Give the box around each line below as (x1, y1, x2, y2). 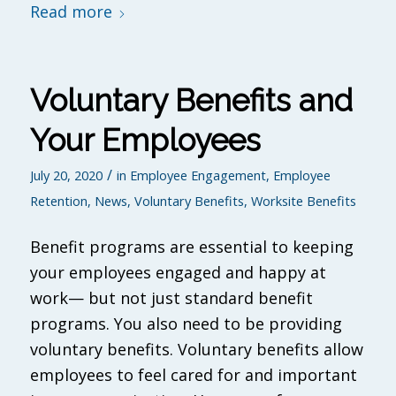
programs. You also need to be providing (29, 313, 342, 335)
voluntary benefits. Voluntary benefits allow (29, 339, 363, 361)
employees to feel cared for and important (29, 364, 357, 386)
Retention (29, 192, 88, 210)
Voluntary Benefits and (29, 82, 353, 119)
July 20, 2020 (29, 166, 103, 185)
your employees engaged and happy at (29, 262, 326, 284)
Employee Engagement (129, 166, 266, 185)
